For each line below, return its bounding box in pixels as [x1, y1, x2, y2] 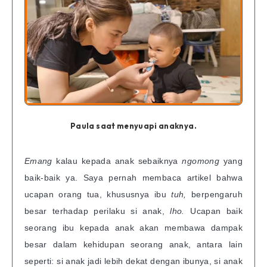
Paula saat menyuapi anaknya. [70, 121, 197, 131]
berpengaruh [186, 190, 243, 200]
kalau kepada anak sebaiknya [56, 156, 182, 166]
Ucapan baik [184, 206, 243, 216]
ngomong [182, 156, 223, 166]
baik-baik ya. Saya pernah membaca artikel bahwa [24, 173, 243, 183]
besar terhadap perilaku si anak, [24, 206, 170, 216]
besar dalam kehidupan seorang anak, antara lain [24, 240, 243, 250]
